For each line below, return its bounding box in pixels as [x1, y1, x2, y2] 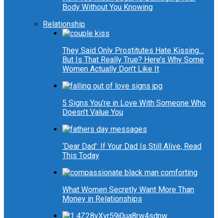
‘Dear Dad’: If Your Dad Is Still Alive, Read [62, 142, 201, 151]
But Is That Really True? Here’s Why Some [62, 55, 204, 65]
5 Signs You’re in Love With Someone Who [62, 98, 206, 108]
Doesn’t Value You [62, 108, 123, 117]
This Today [62, 151, 99, 161]
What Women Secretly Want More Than [62, 185, 194, 195]
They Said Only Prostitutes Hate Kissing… [62, 46, 204, 55]
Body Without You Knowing [62, 2, 153, 12]
